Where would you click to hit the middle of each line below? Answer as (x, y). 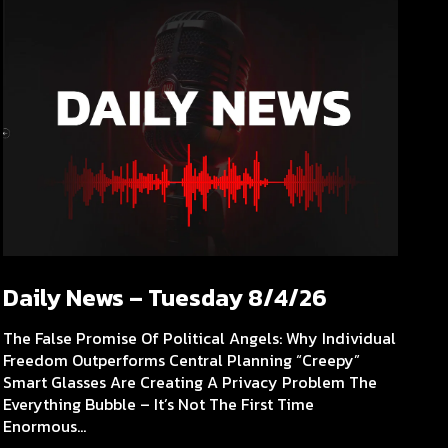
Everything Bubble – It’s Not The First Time (159, 403)
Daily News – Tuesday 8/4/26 (165, 297)
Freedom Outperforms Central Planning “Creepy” (182, 359)
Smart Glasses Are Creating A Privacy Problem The (190, 381)
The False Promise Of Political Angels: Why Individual (200, 337)
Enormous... (45, 425)
